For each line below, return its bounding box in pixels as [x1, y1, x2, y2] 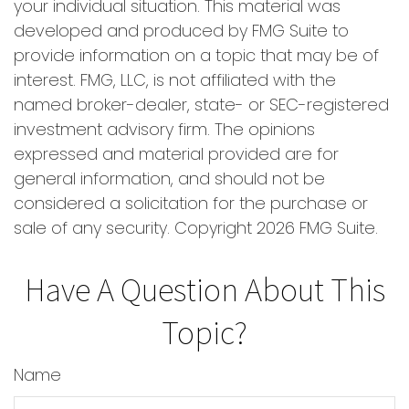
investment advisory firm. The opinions [14, 118, 315, 141]
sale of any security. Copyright [14, 216, 257, 239]
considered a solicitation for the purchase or [14, 192, 368, 215]
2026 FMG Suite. [257, 216, 378, 239]
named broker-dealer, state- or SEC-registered [14, 93, 389, 116]
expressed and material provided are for [14, 142, 339, 165]
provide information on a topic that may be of [14, 44, 379, 67]
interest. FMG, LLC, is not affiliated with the [14, 68, 336, 91]
